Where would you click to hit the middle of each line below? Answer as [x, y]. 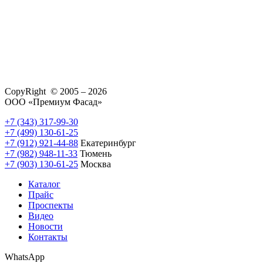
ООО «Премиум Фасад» [53, 102]
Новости [45, 226]
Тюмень [95, 153]
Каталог [44, 184]
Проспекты [51, 205]
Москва [95, 164]
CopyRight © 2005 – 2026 [56, 91]
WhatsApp [25, 257]
